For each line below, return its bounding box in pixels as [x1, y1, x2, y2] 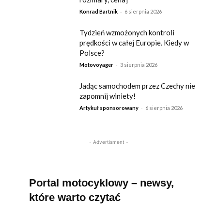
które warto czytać [29, 191, 121, 204]
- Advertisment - [89, 139, 128, 145]
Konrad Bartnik [79, 8, 118, 15]
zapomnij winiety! [79, 91, 136, 100]
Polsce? [79, 48, 107, 57]
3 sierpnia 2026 [120, 61, 158, 68]
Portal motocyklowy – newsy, [29, 177, 174, 189]
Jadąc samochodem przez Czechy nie [79, 81, 196, 90]
